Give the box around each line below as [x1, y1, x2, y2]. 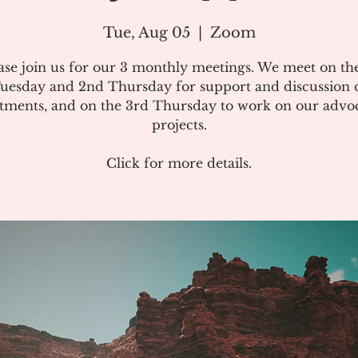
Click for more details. [106, 155, 252, 171]
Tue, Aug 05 [102, 24, 190, 42]
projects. [151, 117, 207, 133]
